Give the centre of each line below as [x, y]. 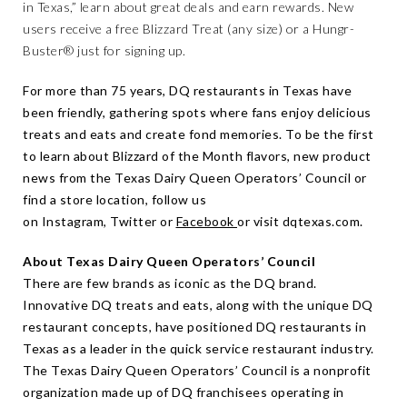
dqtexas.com [321, 221]
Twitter [134, 221]
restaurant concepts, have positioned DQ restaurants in [194, 327]
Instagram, [74, 221]
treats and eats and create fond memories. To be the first [199, 134]
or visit [260, 221]
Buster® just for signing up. [104, 50]
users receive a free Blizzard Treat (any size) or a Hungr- [189, 29]
